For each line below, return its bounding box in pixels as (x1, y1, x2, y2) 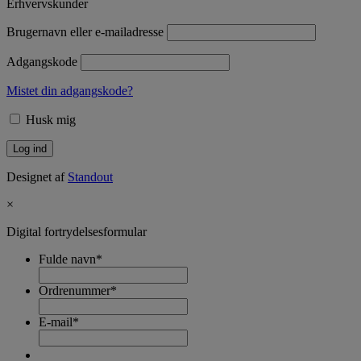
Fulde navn (39, 251, 96, 266)
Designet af (6, 169, 68, 184)
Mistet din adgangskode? (6, 83, 133, 98)
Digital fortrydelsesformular (6, 224, 147, 239)
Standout (68, 169, 113, 184)
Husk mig (23, 112, 76, 127)
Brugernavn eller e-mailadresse (6, 24, 164, 39)
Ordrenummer (39, 283, 110, 297)
